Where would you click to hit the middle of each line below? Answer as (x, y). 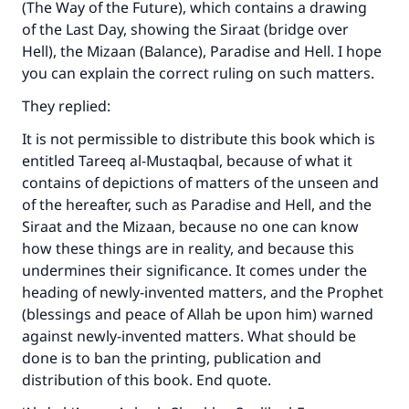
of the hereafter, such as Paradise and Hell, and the (197, 204)
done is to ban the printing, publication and (172, 358)
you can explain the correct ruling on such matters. (198, 73)
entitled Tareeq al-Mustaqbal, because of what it (187, 161)
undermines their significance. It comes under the (194, 270)
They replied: (66, 106)
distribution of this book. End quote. (147, 380)
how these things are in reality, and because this (188, 248)
